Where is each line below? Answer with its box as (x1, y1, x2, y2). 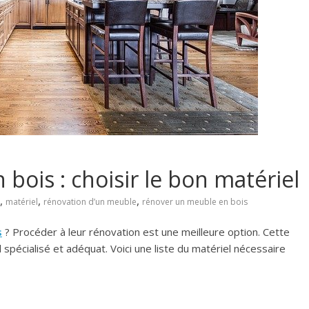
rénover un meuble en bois (142, 196, 248, 208)
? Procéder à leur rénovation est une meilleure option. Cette (2, 225, 290, 239)
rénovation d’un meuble (43, 196, 137, 208)
